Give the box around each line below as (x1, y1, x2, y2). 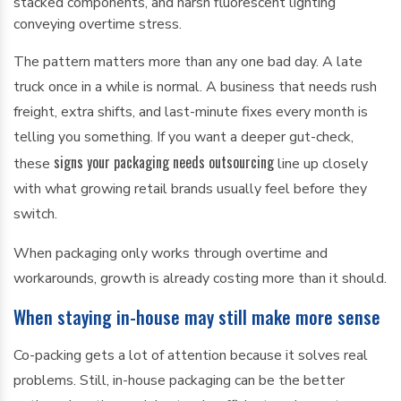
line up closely (274, 154, 368, 174)
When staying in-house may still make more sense (13, 303, 380, 330)
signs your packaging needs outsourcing (54, 151, 274, 173)
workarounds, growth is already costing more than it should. (13, 269, 387, 288)
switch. (13, 204, 57, 224)
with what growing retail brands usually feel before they (13, 179, 367, 199)
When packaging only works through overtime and (13, 243, 328, 263)
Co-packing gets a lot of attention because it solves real (13, 346, 368, 365)
